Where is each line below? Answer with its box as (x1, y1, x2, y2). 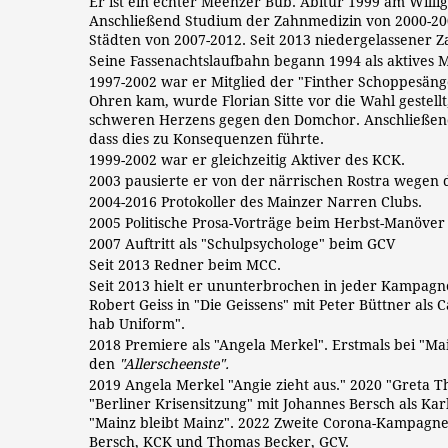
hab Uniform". (89, 316, 185, 332)
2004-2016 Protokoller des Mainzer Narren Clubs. (89, 194, 422, 210)
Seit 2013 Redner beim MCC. (89, 257, 281, 273)
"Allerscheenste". (119, 356, 229, 372)
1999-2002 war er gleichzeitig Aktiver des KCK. (89, 152, 405, 168)
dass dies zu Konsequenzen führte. (89, 131, 324, 147)
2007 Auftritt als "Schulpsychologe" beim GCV (89, 236, 395, 252)
